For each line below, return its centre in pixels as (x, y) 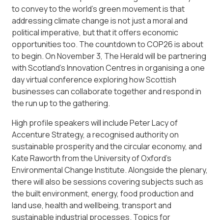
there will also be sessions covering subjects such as (108, 182)
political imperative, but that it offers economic (95, 33)
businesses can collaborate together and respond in (107, 92)
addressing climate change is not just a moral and (100, 21)
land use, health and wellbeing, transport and (92, 206)
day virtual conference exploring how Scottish (94, 80)
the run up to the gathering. (61, 103)
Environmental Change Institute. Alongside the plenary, (110, 170)
